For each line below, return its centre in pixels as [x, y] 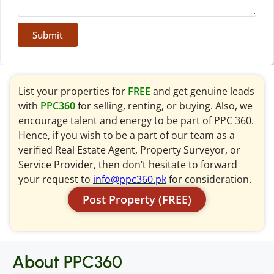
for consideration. [209, 179]
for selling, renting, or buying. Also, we [165, 106]
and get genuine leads [204, 91]
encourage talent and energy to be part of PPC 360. [136, 120]
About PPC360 [67, 261]
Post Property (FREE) [137, 199]
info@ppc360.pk [130, 179]
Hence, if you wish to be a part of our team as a [127, 135]
